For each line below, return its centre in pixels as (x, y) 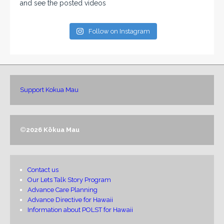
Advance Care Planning (62, 189)
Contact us (43, 169)
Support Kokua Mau (49, 89)
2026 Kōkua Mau (53, 129)
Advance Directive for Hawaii (70, 199)
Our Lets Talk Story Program (69, 179)
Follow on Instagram (119, 31)
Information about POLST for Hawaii (80, 209)
